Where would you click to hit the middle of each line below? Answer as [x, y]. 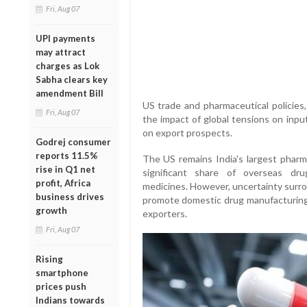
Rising [49, 259]
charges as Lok [67, 65]
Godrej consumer [73, 142]
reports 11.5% [67, 155]
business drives [70, 196]
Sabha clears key [72, 79]
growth [51, 210]
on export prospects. [187, 133]
